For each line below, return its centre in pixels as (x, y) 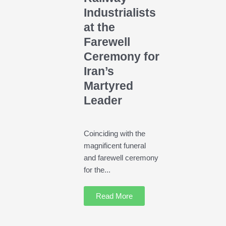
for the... (97, 169)
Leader (103, 101)
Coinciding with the (114, 133)
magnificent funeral (115, 145)
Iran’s (99, 72)
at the (99, 28)
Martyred (108, 86)
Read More (114, 196)
